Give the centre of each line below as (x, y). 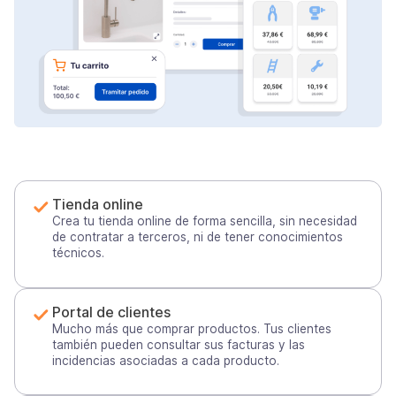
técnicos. (78, 253)
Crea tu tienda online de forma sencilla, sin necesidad (205, 221)
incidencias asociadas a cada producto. (166, 360)
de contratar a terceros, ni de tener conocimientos (198, 237)
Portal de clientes (111, 312)
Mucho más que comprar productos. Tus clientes (192, 328)
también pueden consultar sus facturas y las (179, 344)
